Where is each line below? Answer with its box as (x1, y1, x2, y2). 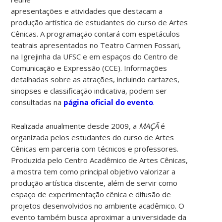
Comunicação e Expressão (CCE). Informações (11, 62, 167, 73)
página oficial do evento (63, 97, 154, 107)
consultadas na (11, 97, 64, 107)
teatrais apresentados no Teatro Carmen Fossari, (11, 40, 181, 50)
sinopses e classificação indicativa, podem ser (11, 85, 167, 96)
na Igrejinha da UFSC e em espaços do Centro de (11, 51, 178, 61)
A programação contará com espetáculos (40, 28, 180, 39)
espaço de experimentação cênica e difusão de (11, 189, 171, 199)
